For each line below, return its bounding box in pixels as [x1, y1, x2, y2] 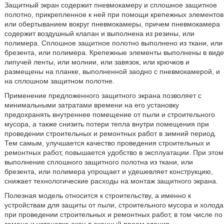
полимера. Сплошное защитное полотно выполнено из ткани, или [4, 39, 222, 47]
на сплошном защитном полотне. [4, 77, 114, 85]
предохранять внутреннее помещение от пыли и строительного [4, 110, 215, 118]
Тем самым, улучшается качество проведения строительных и [4, 139, 210, 147]
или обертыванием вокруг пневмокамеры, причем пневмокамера [4, 20, 220, 28]
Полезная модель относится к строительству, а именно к [4, 191, 191, 199]
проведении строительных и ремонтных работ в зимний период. [4, 129, 216, 137]
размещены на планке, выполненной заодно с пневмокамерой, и [4, 67, 220, 75]
